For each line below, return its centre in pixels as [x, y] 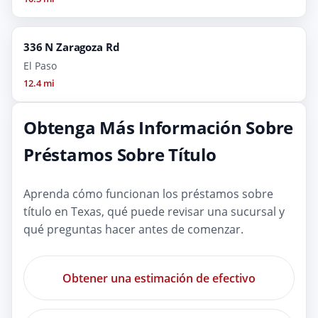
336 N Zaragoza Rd [72, 47]
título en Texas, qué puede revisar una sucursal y [154, 212]
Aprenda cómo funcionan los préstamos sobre [148, 194]
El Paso [40, 66]
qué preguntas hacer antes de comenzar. [133, 230]
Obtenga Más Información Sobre [159, 128]
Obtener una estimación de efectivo [159, 278]
